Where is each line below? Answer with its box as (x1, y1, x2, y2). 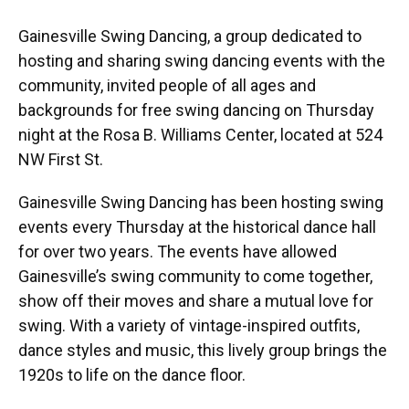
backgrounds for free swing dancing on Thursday (18, 100, 374, 120)
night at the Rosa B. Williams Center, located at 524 (18, 124, 383, 144)
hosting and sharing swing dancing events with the (18, 50, 385, 70)
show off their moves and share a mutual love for (18, 290, 373, 310)
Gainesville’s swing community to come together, (18, 266, 372, 286)
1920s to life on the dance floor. (18, 364, 246, 384)
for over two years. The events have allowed (18, 241, 337, 261)
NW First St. (18, 149, 103, 169)
